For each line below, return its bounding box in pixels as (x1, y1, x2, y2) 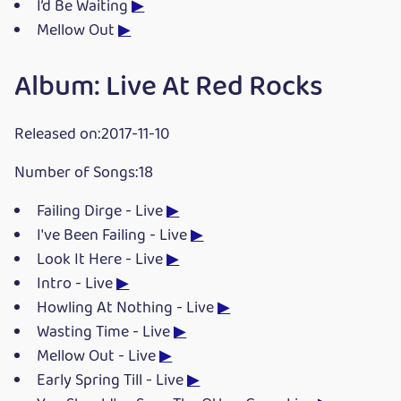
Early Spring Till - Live (37, 367, 188, 394)
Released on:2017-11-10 (14, 121, 170, 148)
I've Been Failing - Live (37, 222, 192, 249)
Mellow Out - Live (37, 343, 160, 370)
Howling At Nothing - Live (37, 294, 218, 321)
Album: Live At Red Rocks (14, 64, 323, 111)
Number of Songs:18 (14, 159, 153, 186)
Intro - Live (37, 270, 117, 297)
